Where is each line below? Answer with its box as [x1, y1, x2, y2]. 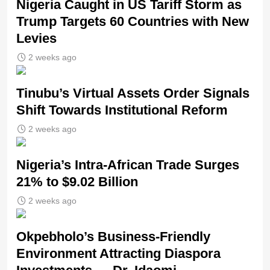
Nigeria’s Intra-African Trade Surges [16, 157, 239, 173]
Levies [16, 31, 57, 46]
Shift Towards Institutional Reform [16, 102, 228, 118]
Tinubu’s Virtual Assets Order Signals [16, 86, 250, 101]
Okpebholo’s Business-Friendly [16, 229, 210, 245]
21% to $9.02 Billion [16, 174, 138, 190]
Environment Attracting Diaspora [16, 246, 221, 262]
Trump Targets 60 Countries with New [16, 14, 249, 30]
